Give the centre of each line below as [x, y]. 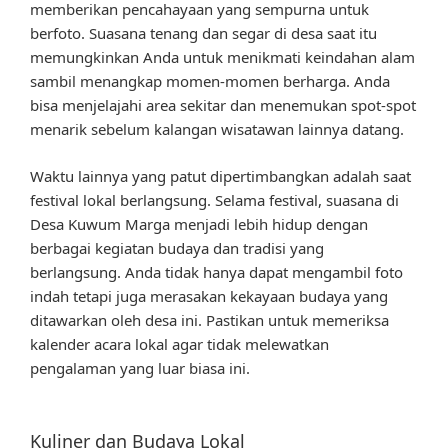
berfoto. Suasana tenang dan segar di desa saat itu [203, 33]
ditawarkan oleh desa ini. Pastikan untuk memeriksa [209, 319]
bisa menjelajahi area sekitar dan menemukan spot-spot [223, 105]
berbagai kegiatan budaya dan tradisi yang [177, 247]
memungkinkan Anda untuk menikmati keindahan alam [222, 57]
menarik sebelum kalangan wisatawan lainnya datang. [217, 129]
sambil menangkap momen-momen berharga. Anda [210, 81]
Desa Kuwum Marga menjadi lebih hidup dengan [199, 223]
